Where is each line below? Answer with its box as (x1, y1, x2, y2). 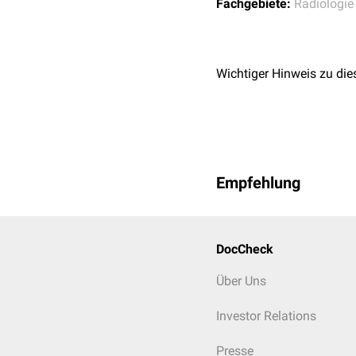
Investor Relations (216, 308, 316, 323)
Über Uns (216, 273, 266, 288)
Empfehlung (216, 173, 300, 192)
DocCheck (216, 242, 273, 257)
